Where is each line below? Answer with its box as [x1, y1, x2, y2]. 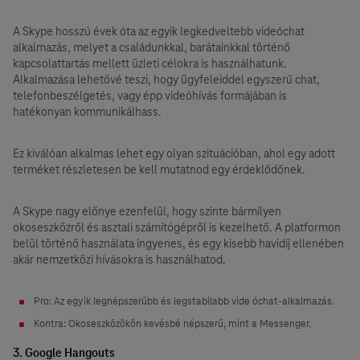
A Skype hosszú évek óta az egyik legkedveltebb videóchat [13, 24, 305, 39]
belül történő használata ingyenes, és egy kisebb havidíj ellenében [13, 236, 344, 251]
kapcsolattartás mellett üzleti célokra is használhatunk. [13, 56, 287, 71]
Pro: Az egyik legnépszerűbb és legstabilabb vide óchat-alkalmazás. [34, 295, 334, 308]
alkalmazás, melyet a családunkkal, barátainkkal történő [13, 40, 290, 55]
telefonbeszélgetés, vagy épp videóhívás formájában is [13, 88, 287, 103]
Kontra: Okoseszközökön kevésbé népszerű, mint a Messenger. [34, 317, 311, 330]
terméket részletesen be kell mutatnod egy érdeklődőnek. [13, 162, 305, 177]
